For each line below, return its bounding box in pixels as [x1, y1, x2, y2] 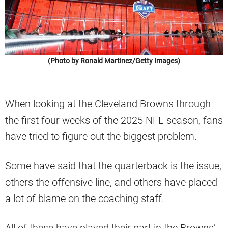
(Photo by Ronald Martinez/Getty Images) [48, 56, 180, 65]
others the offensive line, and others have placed [5, 176, 217, 188]
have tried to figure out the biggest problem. [5, 130, 197, 142]
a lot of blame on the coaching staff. [5, 192, 164, 205]
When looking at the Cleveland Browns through [5, 97, 211, 110]
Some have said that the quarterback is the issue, [5, 159, 221, 172]
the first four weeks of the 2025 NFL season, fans [5, 113, 223, 126]
